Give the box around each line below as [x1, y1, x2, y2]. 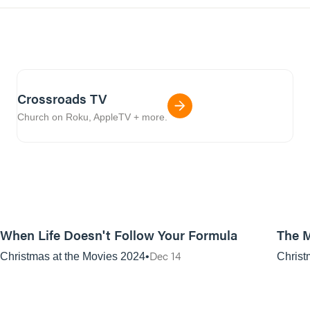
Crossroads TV [17, 89, 107, 108]
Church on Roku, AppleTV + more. [17, 111, 167, 122]
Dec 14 [149, 248, 181, 264]
